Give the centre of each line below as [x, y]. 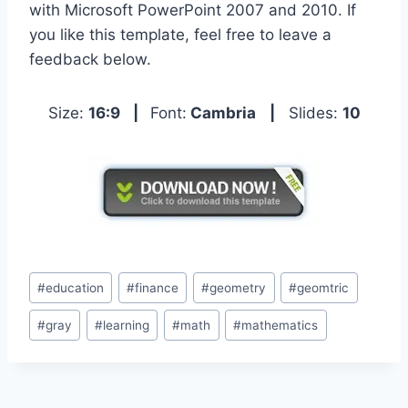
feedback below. [90, 59]
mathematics [280, 325]
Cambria [221, 112]
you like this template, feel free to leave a [180, 34]
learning [127, 325]
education [75, 287]
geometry [238, 287]
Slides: [308, 112]
